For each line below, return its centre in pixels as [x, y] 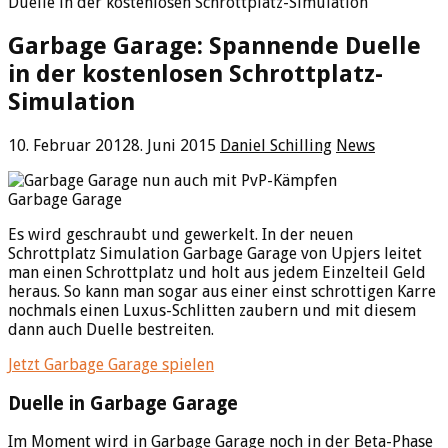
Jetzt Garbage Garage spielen [111, 364]
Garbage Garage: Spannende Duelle [214, 45]
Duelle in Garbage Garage [123, 403]
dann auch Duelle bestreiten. [111, 329]
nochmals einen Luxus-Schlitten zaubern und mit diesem [212, 310]
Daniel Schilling [276, 145]
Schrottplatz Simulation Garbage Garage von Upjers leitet [215, 253]
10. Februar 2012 [69, 145]
